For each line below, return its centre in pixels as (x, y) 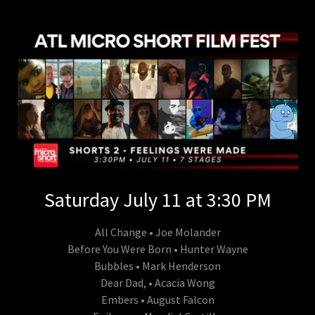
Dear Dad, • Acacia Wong (157, 283)
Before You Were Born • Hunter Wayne (157, 249)
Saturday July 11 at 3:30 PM (157, 200)
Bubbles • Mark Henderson (157, 266)
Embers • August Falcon (157, 300)
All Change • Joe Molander (157, 232)
